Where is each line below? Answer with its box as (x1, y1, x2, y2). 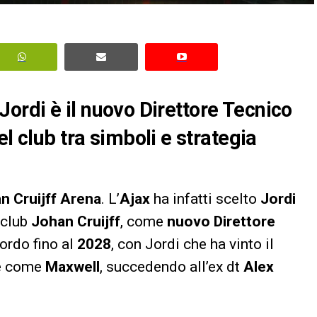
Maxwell (45, 258, 100, 275)
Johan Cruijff (31, 212, 120, 230)
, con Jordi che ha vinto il (111, 235, 274, 253)
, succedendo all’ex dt (100, 258, 243, 275)
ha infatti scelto (150, 190, 260, 207)
